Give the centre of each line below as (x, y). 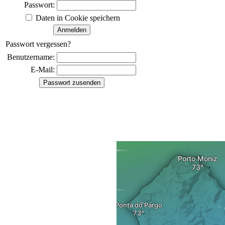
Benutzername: (31, 57)
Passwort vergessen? (38, 44)
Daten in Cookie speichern (77, 18)
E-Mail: (43, 70)
